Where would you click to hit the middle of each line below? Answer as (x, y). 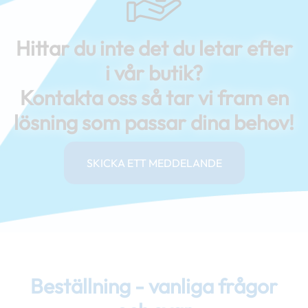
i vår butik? (154, 73)
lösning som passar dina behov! (154, 123)
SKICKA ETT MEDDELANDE (154, 163)
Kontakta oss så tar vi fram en (154, 98)
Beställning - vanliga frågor (154, 286)
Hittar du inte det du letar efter (154, 48)
